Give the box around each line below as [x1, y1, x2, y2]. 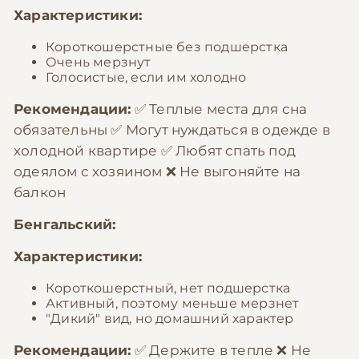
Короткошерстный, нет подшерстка [46, 280, 291, 296]
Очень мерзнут [46, 54, 151, 70]
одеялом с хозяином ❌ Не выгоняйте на [14, 163, 301, 179]
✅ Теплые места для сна [131, 101, 308, 117]
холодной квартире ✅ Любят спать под [14, 143, 296, 159]
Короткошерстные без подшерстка [46, 39, 288, 54]
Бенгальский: [14, 216, 116, 232]
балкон [14, 184, 67, 200]
